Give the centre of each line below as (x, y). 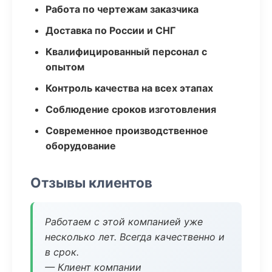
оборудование (81, 146)
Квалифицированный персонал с (126, 52)
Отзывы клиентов (91, 182)
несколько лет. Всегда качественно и (135, 237)
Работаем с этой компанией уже (124, 222)
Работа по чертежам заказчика (122, 9)
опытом (65, 67)
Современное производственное (127, 131)
